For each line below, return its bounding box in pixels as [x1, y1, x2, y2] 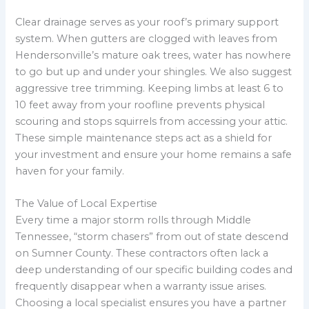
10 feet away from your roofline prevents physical [15, 98, 266, 111]
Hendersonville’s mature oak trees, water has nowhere [15, 48, 292, 61]
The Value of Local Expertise [15, 197, 158, 210]
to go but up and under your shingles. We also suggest [15, 65, 292, 78]
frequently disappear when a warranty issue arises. [15, 280, 267, 293]
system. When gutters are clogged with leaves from [15, 32, 278, 45]
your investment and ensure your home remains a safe [15, 148, 292, 161]
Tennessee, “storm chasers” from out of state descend [15, 230, 289, 243]
